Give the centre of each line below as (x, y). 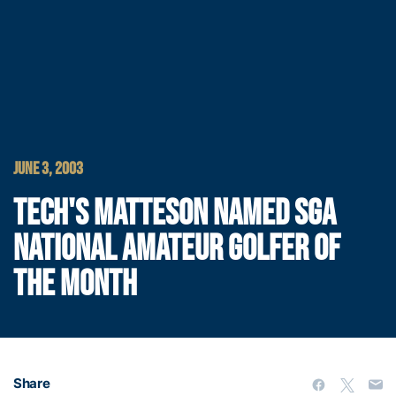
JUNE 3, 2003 (48, 169)
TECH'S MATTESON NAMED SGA (175, 214)
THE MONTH (75, 285)
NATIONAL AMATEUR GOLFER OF (177, 249)
